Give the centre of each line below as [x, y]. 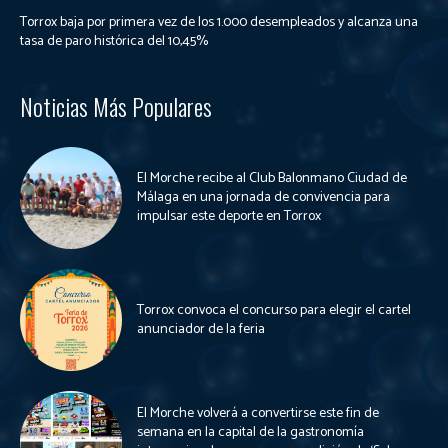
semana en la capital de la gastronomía [250, 432]
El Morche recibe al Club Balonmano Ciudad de [272, 179]
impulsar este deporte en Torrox [229, 217]
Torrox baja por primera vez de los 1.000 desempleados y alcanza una [219, 22]
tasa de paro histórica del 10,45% [114, 41]
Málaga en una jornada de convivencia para [263, 198]
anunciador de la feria [201, 329]
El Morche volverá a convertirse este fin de [258, 413]
